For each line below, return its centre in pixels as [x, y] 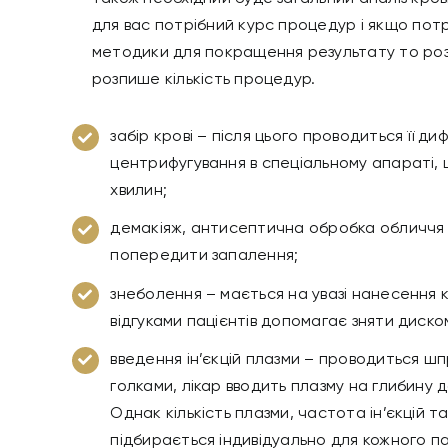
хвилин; [139, 191]
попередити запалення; [204, 256]
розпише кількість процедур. [205, 80]
